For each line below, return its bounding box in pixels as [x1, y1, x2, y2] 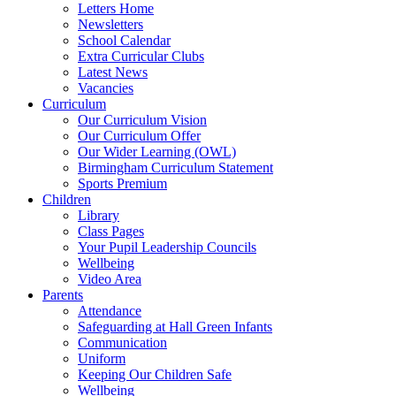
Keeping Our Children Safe [78, 366, 232, 382]
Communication [78, 334, 167, 350]
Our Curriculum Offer [78, 127, 201, 143]
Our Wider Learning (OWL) [78, 143, 236, 159]
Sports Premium [78, 175, 167, 191]
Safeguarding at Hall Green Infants [78, 318, 272, 334]
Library [78, 207, 119, 223]
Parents [42, 286, 83, 302]
